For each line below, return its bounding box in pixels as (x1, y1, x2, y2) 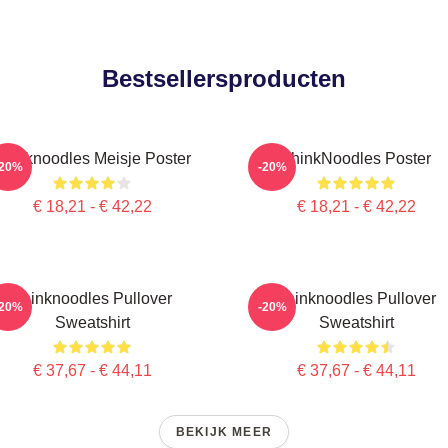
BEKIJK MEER (175, 425, 273, 439)
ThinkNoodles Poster (281, 150, 431, 167)
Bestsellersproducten (102, 65, 346, 92)
